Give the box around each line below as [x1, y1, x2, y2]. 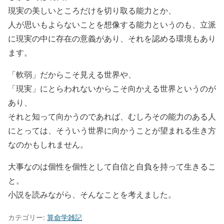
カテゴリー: [8, 212, 47, 221]
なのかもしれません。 [8, 138, 88, 149]
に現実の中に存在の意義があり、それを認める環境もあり [8, 32, 216, 43]
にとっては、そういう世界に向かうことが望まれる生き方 [8, 124, 216, 135]
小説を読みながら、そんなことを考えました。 [8, 188, 176, 199]
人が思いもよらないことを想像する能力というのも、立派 [8, 18, 216, 29]
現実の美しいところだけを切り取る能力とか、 [8, 4, 176, 15]
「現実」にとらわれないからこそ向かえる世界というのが [8, 82, 216, 93]
